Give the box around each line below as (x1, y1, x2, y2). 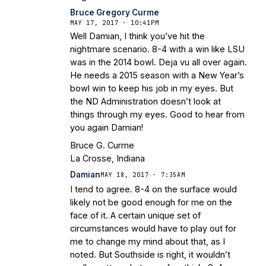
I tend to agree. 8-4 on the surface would (70, 184, 237, 195)
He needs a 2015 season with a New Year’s (70, 70, 244, 81)
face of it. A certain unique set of (70, 210, 201, 221)
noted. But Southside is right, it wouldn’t (70, 249, 230, 260)
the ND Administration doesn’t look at (70, 96, 221, 107)
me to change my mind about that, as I (70, 236, 225, 247)
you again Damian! (70, 122, 143, 133)
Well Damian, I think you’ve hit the (70, 31, 205, 42)
